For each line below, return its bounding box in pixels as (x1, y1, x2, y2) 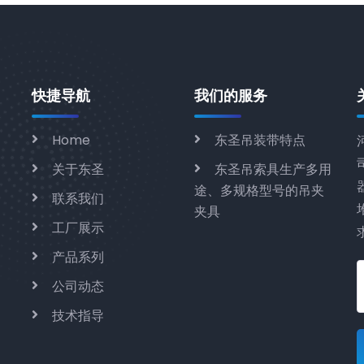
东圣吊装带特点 (214, 130, 305, 149)
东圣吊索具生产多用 (214, 159, 331, 179)
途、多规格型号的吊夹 (194, 180, 324, 200)
